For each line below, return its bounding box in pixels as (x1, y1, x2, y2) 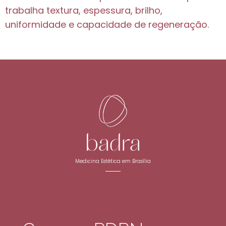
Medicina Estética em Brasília (75, 157, 151, 165)
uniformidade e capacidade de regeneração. (5, 18, 209, 31)
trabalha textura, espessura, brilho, (5, 4, 162, 17)
